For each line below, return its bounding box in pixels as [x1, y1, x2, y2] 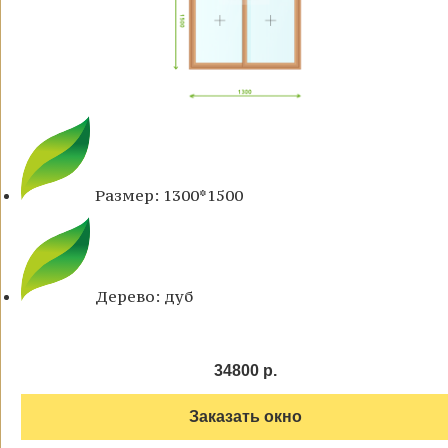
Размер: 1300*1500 [95, 185, 243, 206]
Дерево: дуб [95, 286, 193, 307]
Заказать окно [188, 408, 302, 426]
